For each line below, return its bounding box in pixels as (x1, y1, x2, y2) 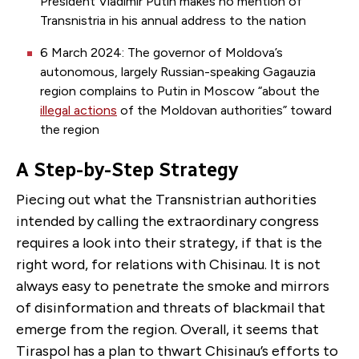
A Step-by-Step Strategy (16, 158, 238, 182)
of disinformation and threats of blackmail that (16, 299, 325, 317)
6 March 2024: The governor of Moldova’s (40, 45, 283, 61)
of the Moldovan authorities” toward (117, 103, 332, 119)
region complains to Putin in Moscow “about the (40, 83, 320, 99)
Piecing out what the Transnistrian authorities (16, 191, 317, 209)
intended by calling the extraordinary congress (16, 212, 319, 231)
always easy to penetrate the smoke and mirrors (16, 277, 329, 296)
